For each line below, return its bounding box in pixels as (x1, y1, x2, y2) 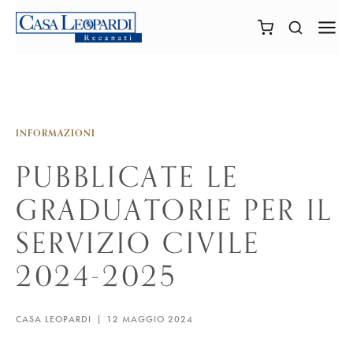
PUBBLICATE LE (16, 159, 240, 194)
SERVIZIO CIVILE (16, 225, 262, 260)
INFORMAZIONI (16, 127, 95, 139)
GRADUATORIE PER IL (16, 192, 333, 227)
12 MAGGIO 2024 (106, 314, 193, 325)
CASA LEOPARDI (16, 314, 91, 325)
